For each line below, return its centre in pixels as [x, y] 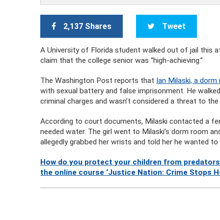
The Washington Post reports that [98, 81]
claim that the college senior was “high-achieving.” [122, 60]
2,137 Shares [88, 26]
